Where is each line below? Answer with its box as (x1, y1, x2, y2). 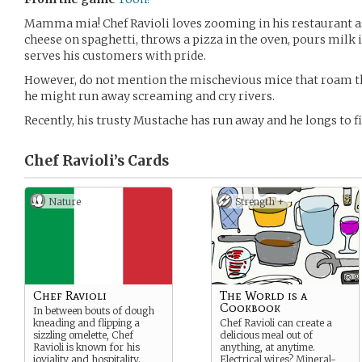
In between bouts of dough (33, 305, 154, 317)
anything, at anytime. (220, 341, 315, 353)
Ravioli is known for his (33, 341, 140, 353)
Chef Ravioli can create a (220, 317, 332, 329)
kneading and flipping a (33, 317, 140, 329)
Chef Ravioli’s (24, 152, 124, 170)
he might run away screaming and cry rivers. (24, 89, 275, 103)
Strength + (235, 196, 284, 208)
